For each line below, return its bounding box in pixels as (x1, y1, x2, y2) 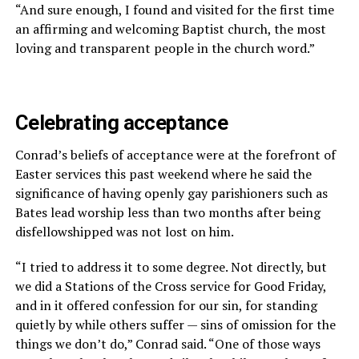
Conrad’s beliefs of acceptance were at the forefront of (14, 145, 336, 163)
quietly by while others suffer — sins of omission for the (14, 315, 336, 333)
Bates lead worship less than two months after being (14, 203, 321, 221)
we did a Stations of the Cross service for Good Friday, (14, 276, 326, 295)
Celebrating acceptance (14, 110, 228, 135)
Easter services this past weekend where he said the (14, 164, 312, 183)
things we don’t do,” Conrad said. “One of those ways (14, 334, 321, 353)
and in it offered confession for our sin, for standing (14, 296, 317, 314)
